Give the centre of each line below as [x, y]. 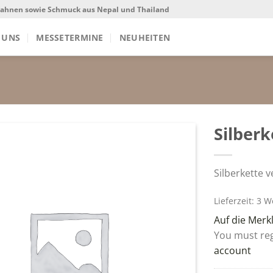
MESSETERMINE [70, 37]
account [232, 250]
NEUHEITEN [145, 37]
